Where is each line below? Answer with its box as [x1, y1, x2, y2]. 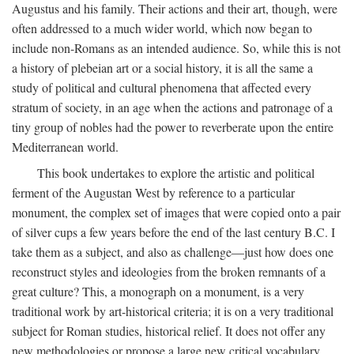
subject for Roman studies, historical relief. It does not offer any [12, 322, 326, 339]
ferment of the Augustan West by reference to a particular [12, 184, 295, 201]
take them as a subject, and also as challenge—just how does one [12, 243, 333, 260]
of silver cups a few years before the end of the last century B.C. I [12, 224, 335, 240]
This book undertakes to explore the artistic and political [37, 164, 314, 181]
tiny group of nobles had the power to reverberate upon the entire [12, 119, 333, 135]
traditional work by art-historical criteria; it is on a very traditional [12, 303, 333, 319]
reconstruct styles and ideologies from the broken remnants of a [12, 263, 326, 280]
